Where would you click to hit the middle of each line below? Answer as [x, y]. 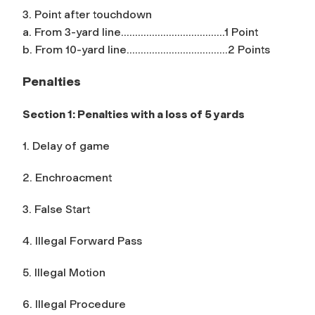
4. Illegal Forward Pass [82, 240]
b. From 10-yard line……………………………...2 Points [146, 49]
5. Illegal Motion [64, 272]
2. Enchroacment [67, 177]
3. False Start [56, 209]
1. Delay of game [66, 146]
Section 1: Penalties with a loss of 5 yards [134, 114]
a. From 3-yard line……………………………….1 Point [140, 32]
